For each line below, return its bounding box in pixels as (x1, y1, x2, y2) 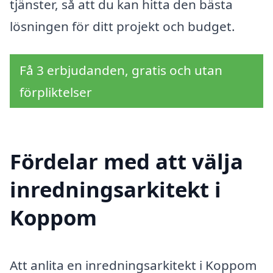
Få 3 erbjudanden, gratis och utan (19, 62, 222, 79)
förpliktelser (19, 83, 92, 101)
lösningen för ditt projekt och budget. (10, 18, 235, 35)
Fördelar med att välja (10, 146, 243, 175)
